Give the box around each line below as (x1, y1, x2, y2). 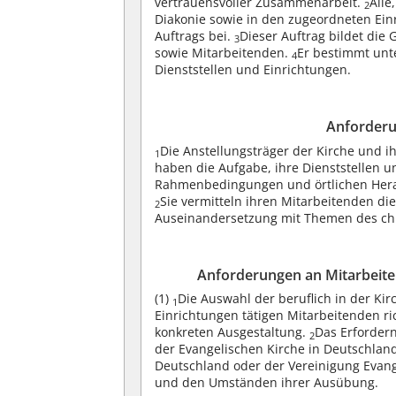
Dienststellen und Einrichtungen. (155, 60, 352, 78)
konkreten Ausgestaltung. (155, 324, 310, 341)
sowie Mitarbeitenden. (155, 43, 293, 61)
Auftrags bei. (155, 27, 235, 44)
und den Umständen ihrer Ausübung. (155, 374, 379, 392)
